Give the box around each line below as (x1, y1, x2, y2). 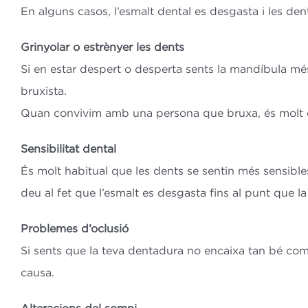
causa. (20, 266, 54, 279)
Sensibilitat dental (20, 142, 116, 155)
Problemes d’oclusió (20, 222, 129, 235)
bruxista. (20, 85, 67, 98)
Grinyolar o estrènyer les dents (20, 41, 184, 54)
